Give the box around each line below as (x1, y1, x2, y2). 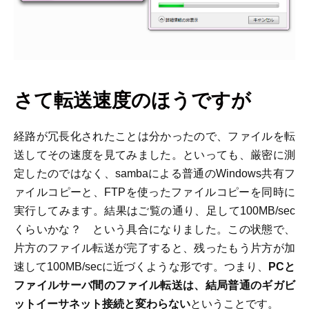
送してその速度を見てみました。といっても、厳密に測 (14, 148, 295, 161)
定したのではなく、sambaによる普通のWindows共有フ (14, 167, 295, 179)
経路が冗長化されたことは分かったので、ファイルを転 (14, 130, 295, 142)
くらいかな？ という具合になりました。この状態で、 (14, 223, 295, 235)
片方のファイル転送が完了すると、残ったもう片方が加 (14, 241, 295, 254)
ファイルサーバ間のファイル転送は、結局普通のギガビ (14, 279, 295, 291)
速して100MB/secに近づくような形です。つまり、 (14, 260, 268, 272)
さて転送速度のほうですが (14, 90, 251, 111)
